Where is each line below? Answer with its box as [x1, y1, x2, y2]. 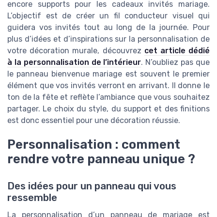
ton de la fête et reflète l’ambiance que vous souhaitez [7, 92, 210, 102]
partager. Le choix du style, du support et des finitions [7, 104, 210, 113]
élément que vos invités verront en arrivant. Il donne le [7, 80, 210, 90]
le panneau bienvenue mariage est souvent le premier [7, 69, 210, 78]
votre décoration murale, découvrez [7, 46, 144, 55]
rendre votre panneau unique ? [7, 151, 195, 166]
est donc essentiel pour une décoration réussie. [7, 115, 180, 125]
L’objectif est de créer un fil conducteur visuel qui [7, 11, 210, 20]
